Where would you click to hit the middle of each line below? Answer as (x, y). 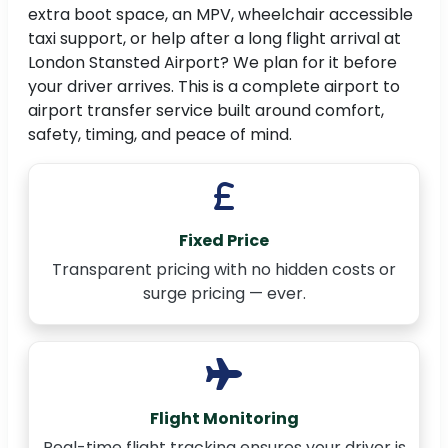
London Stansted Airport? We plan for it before (212, 63)
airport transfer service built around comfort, (206, 111)
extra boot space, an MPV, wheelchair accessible (220, 15)
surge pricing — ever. (224, 294)
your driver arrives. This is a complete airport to (214, 87)
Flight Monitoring (224, 419)
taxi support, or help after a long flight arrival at (214, 39)
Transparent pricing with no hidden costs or (224, 270)
